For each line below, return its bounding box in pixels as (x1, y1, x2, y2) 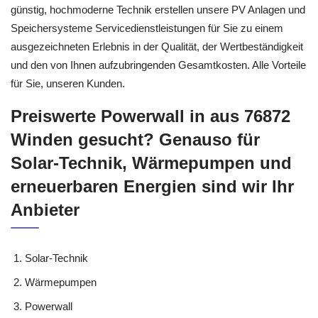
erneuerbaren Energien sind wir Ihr (11, 177, 294, 196)
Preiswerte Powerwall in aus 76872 (11, 106, 290, 126)
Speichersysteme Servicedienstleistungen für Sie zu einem (11, 21, 283, 34)
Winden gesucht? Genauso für (11, 130, 260, 149)
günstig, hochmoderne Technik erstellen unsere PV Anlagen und (11, 3, 305, 16)
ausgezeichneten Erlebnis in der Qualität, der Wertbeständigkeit (11, 40, 303, 53)
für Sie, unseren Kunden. (11, 77, 125, 89)
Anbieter (11, 200, 79, 219)
